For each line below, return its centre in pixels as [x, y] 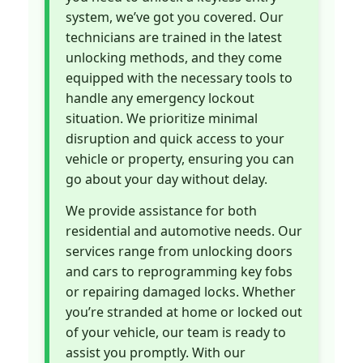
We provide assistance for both [161, 211]
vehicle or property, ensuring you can [180, 158]
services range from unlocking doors [179, 252]
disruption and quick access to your [175, 138]
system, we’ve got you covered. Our [175, 17]
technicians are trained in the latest [174, 37]
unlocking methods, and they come [174, 57]
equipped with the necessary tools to [179, 77]
